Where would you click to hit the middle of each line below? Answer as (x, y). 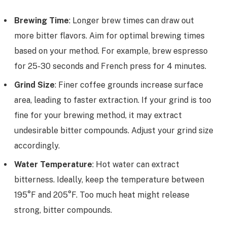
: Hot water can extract (136, 165)
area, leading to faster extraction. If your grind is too (113, 100)
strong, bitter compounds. (63, 210)
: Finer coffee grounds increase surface (129, 85)
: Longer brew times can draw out (131, 21)
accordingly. (37, 146)
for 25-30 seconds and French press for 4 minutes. (110, 66)
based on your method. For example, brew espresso (111, 51)
